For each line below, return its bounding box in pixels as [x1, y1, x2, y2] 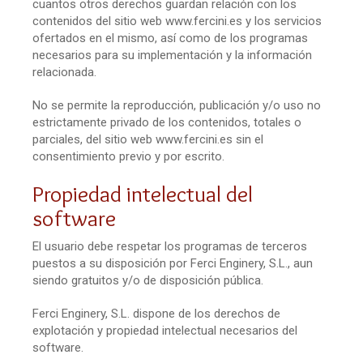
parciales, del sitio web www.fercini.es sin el [32, 131, 263, 147]
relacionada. [32, 64, 96, 79]
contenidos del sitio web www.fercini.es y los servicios [32, 13, 322, 28]
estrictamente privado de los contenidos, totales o [32, 114, 301, 130]
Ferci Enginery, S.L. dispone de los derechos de [32, 305, 280, 321]
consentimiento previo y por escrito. [32, 148, 224, 164]
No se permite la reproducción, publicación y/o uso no [32, 97, 321, 113]
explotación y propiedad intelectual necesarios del [32, 322, 297, 338]
